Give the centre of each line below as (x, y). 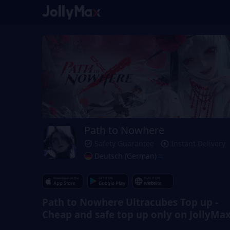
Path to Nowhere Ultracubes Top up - (130, 202)
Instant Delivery (198, 144)
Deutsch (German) (126, 156)
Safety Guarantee (124, 144)
